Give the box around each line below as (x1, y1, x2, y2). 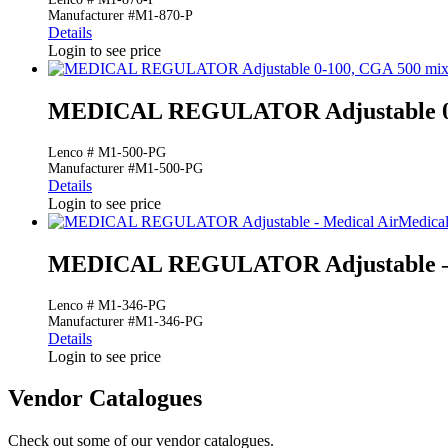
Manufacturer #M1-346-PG (48, 313, 203, 329)
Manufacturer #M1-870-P (48, 7, 193, 23)
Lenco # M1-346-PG (48, 297, 166, 313)
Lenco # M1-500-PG (48, 144, 166, 160)
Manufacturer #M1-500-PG (48, 160, 203, 176)
